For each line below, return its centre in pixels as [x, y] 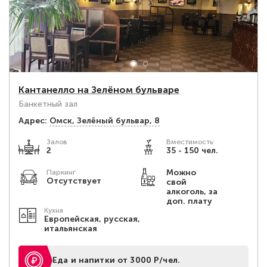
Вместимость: [190, 142]
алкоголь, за [192, 192]
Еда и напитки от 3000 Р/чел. [116, 260]
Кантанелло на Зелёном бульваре [99, 90]
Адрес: [33, 121]
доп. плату [189, 201]
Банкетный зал [48, 104]
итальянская [71, 229]
